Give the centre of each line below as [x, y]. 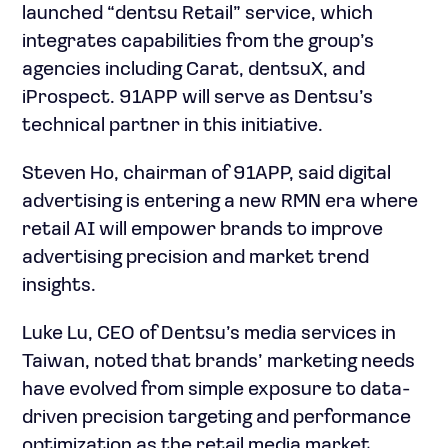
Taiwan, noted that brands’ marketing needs [218, 362]
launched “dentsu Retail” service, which [197, 14]
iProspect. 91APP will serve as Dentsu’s [197, 98]
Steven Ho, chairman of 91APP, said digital [206, 174]
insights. [59, 286]
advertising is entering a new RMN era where [220, 202]
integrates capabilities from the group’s [198, 42]
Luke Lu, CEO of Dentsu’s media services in [209, 334]
